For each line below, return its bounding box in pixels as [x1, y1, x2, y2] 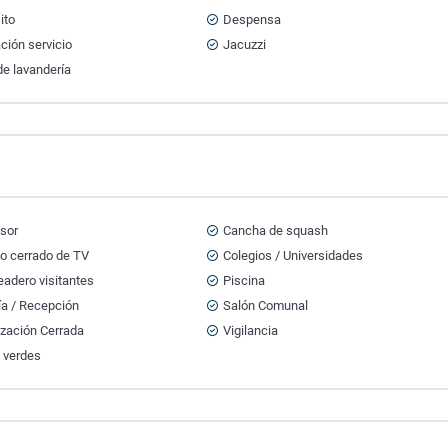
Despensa [222, 12, 281, 27]
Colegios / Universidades [222, 248, 363, 263]
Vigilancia [222, 323, 278, 338]
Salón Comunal [222, 298, 308, 313]
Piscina [222, 273, 265, 288]
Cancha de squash [222, 223, 328, 238]
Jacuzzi [222, 37, 266, 52]
